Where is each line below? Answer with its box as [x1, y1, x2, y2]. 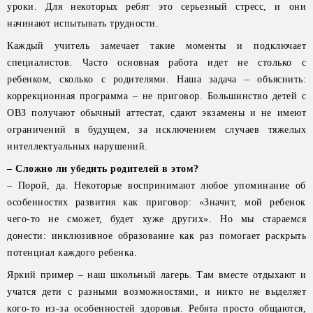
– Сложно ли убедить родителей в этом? [7, 163, 199, 174]
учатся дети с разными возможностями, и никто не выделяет [7, 286, 306, 297]
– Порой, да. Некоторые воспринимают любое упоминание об [7, 180, 306, 191]
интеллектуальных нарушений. [7, 141, 148, 152]
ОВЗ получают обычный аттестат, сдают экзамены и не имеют [7, 108, 306, 118]
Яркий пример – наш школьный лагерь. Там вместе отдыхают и [7, 270, 306, 280]
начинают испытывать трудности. [7, 18, 159, 29]
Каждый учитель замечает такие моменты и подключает [7, 41, 306, 51]
